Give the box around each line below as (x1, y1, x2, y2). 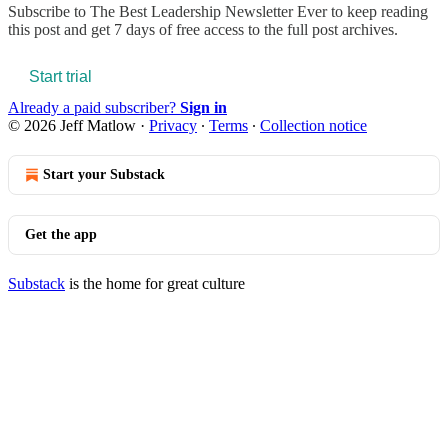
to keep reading (327, 2, 428, 20)
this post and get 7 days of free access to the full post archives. (8, 20, 398, 38)
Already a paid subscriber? (8, 98, 180, 116)
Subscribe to (8, 2, 90, 20)
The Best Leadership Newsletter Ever (90, 2, 327, 20)
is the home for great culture (65, 274, 245, 292)
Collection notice (260, 116, 367, 134)
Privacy (149, 116, 197, 134)
